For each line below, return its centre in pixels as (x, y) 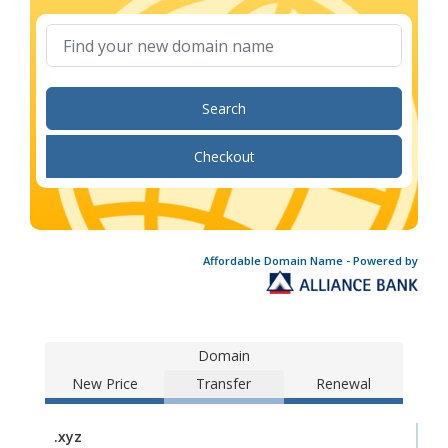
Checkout (224, 156)
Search (224, 108)
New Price (104, 383)
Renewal (343, 383)
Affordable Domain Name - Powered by (310, 260)
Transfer (224, 383)
